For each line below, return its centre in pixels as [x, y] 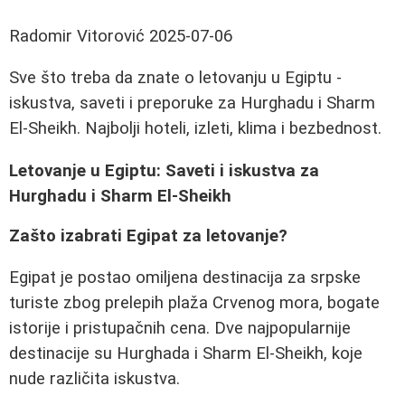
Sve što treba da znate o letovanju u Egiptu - [175, 78]
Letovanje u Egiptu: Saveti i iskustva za [164, 171]
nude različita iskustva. [94, 379]
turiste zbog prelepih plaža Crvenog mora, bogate [194, 303]
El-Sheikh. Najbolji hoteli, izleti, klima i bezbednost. [195, 129]
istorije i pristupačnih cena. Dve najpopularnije [180, 329]
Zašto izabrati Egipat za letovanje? [148, 235]
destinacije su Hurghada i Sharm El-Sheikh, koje [186, 354]
